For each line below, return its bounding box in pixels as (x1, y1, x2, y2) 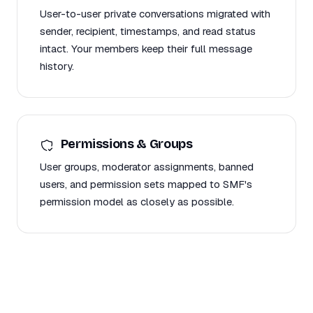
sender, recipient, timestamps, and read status (40, 24, 256, 38)
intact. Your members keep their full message (40, 42, 252, 56)
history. (40, 59, 74, 73)
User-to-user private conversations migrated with (40, 7, 270, 21)
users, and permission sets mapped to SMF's (40, 177, 252, 191)
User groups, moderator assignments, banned (40, 159, 254, 173)
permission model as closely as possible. (40, 194, 234, 208)
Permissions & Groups (58, 136, 193, 152)
